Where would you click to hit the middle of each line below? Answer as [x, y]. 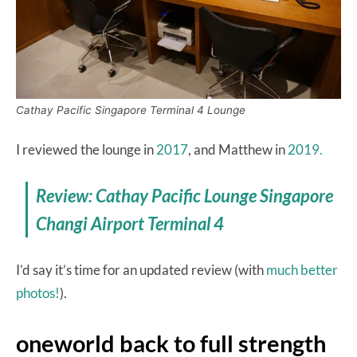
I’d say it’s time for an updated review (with [141, 269]
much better [302, 269]
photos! [38, 292]
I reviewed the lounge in [86, 149]
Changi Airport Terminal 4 [130, 223]
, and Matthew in [238, 149]
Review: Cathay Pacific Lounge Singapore [185, 195]
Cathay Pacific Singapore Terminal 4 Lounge [131, 110]
